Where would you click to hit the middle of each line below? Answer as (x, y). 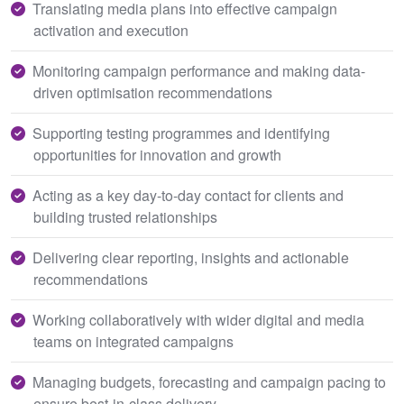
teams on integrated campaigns (133, 341)
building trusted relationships (125, 217)
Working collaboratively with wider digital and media (198, 320)
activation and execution (111, 30)
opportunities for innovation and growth (157, 155)
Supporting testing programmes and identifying (181, 133)
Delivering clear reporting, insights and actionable (191, 257)
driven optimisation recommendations (153, 92)
